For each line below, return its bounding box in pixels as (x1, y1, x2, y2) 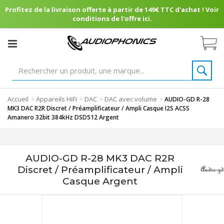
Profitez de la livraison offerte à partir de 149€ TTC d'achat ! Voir (5, 5, 219, 14)
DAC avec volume (104, 94, 157, 103)
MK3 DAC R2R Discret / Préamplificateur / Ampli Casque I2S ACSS (7, 104, 189, 112)
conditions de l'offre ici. (72, 14, 152, 23)
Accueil (7, 94, 28, 103)
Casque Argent (62, 175, 138, 187)
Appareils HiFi (36, 94, 77, 103)
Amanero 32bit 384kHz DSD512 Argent (7, 113, 119, 121)
